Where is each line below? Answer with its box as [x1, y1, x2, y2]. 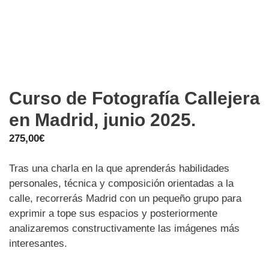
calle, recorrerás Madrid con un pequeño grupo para [9, 193, 241, 205]
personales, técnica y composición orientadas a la [9, 178, 234, 190]
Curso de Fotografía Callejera [9, 88, 260, 108]
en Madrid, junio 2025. [9, 109, 196, 130]
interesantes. [9, 238, 67, 250]
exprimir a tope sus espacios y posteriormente [9, 208, 217, 220]
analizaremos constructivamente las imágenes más [9, 223, 240, 235]
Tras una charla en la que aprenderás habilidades [9, 163, 229, 175]
